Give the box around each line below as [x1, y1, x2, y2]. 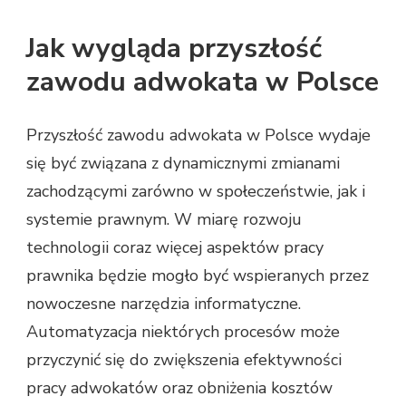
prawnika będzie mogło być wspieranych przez [26, 265, 369, 287]
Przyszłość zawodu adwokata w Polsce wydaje [26, 124, 371, 147]
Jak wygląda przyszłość [26, 30, 322, 68]
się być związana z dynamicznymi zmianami [26, 152, 340, 175]
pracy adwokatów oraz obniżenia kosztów [26, 377, 333, 400]
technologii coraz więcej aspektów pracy [26, 237, 324, 259]
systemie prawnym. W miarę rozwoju [26, 208, 302, 231]
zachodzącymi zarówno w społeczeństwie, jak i [26, 180, 365, 203]
